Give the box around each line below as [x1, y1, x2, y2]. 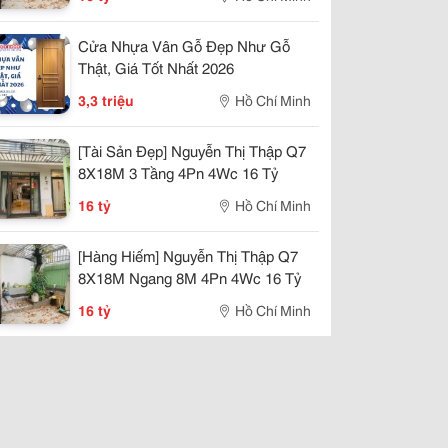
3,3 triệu [78, 90, 134, 110]
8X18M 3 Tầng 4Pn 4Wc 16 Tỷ [78, 161, 278, 183]
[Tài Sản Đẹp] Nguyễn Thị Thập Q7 [78, 139, 306, 161]
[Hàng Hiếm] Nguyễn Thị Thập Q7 [78, 244, 298, 266]
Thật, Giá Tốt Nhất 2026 [78, 56, 234, 78]
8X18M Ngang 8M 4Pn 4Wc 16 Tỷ [78, 266, 301, 288]
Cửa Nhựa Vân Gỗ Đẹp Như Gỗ [78, 34, 290, 56]
